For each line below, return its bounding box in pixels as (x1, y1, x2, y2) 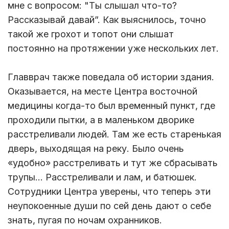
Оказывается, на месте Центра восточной (8, 86, 197, 97)
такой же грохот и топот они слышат (8, 29, 174, 40)
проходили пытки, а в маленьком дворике (8, 114, 194, 126)
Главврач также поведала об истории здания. (8, 72, 214, 83)
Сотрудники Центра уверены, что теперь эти (8, 186, 211, 197)
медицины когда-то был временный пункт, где (8, 100, 215, 111)
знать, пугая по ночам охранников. (8, 215, 162, 226)
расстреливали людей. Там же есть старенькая (8, 129, 221, 140)
